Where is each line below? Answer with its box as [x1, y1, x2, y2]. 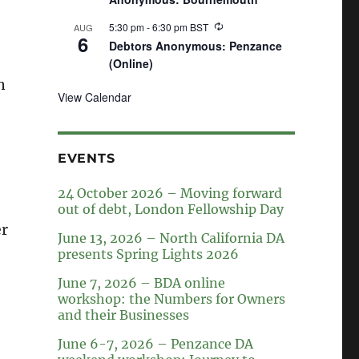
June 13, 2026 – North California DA [57, 230, 284, 247]
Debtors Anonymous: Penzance [108, 37, 282, 54]
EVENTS [57, 151, 115, 167]
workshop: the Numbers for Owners [57, 291, 285, 308]
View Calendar [57, 88, 131, 105]
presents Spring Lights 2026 [57, 246, 239, 263]
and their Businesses [57, 307, 189, 324]
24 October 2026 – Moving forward [57, 185, 282, 202]
